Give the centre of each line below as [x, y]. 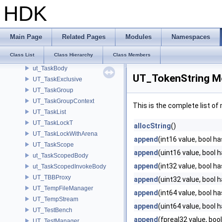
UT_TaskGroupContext [63, 101]
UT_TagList [48, 35]
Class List [22, 55]
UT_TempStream [55, 199]
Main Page [26, 37]
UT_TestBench [53, 210]
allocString [152, 126]
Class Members [132, 55]
